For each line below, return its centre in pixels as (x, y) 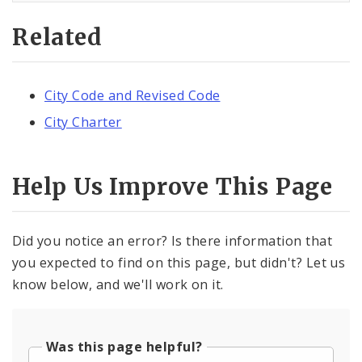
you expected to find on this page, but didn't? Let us (179, 263)
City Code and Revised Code (133, 95)
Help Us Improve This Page (173, 187)
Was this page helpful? (124, 347)
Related (57, 38)
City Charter (83, 122)
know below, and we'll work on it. (118, 285)
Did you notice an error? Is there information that (173, 241)
